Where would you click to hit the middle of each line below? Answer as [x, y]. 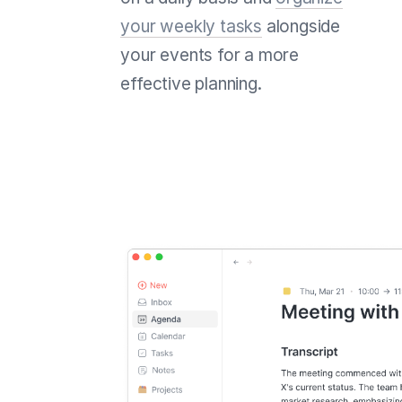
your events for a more [210, 55]
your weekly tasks [191, 26]
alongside [301, 26]
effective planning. [191, 83]
